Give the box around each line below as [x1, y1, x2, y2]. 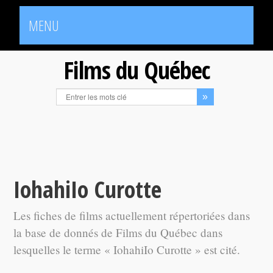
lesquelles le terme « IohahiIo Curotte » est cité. [13, 242, 241, 257]
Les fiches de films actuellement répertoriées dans [13, 208, 250, 223]
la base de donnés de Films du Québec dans [13, 225, 223, 240]
